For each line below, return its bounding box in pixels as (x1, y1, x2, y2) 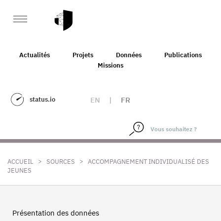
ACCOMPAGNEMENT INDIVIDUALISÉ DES (88, 157, 209, 166)
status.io (30, 95, 55, 104)
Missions (98, 61, 123, 70)
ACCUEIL (7, 157, 34, 166)
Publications (164, 50, 202, 59)
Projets (73, 50, 93, 59)
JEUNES (7, 166, 32, 175)
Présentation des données (12, 208, 99, 218)
